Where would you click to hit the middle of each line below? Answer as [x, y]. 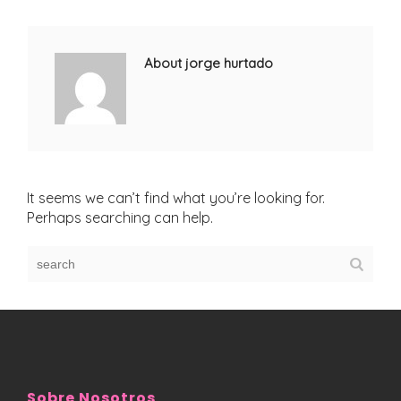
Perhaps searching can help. [120, 218]
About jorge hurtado [209, 63]
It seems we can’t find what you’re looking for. [176, 198]
